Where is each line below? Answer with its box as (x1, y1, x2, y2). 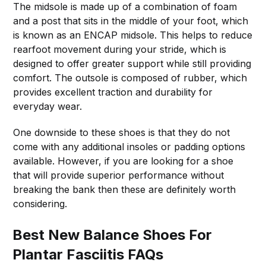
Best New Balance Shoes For (12, 226, 213, 243)
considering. (13, 197, 68, 210)
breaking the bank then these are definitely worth (13, 183, 236, 195)
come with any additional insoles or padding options (13, 140, 246, 153)
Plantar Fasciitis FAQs (12, 245, 164, 263)
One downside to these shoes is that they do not (13, 126, 230, 138)
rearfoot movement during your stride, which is (13, 43, 227, 55)
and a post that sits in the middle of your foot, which (13, 14, 249, 27)
